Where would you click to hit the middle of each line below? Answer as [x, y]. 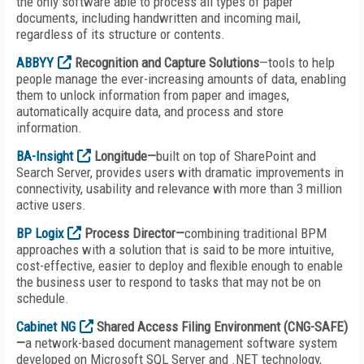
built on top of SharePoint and [236, 156]
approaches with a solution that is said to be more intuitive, [175, 249]
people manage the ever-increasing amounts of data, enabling [181, 79]
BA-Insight [45, 156]
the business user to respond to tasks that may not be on [169, 282]
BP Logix [40, 233]
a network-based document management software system [181, 343]
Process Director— [133, 233]
